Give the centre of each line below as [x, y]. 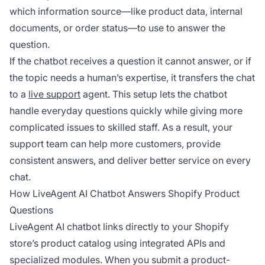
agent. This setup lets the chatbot [154, 94]
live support [54, 94]
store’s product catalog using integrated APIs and [117, 243]
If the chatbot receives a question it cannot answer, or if [130, 61]
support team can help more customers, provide [115, 143]
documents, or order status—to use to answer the [117, 28]
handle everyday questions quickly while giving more [126, 110]
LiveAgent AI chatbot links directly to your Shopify [119, 226]
